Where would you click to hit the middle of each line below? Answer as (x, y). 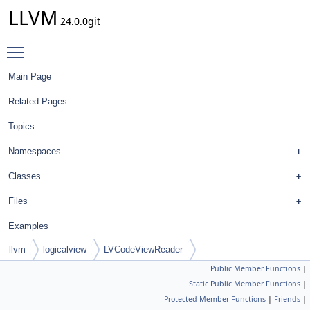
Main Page (30, 76)
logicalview (65, 249)
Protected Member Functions (215, 299)
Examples (28, 226)
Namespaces (35, 151)
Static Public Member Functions (245, 284)
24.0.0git (79, 21)
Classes (25, 176)
